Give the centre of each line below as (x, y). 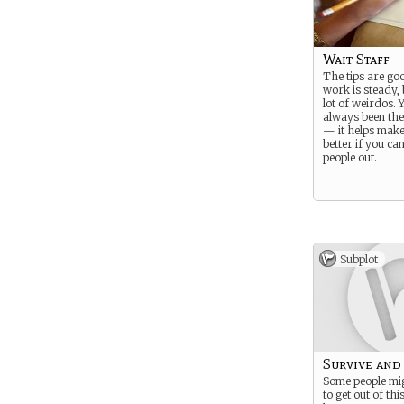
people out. (350, 157)
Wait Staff (356, 59)
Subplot (359, 259)
